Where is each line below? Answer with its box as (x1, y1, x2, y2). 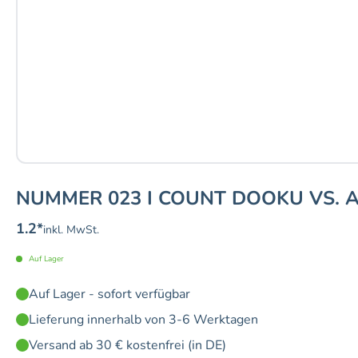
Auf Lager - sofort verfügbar (29, 285, 190, 304)
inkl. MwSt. (43, 222, 99, 238)
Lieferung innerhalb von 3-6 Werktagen (29, 311, 258, 329)
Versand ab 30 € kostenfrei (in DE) (29, 336, 226, 355)
